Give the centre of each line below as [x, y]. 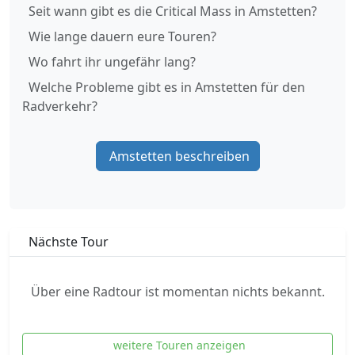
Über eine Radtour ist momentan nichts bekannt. [177, 292]
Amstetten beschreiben [179, 156]
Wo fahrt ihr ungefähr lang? [112, 62]
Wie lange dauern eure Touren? [122, 36]
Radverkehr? [60, 106]
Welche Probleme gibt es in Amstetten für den [167, 87]
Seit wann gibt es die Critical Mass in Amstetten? [173, 11]
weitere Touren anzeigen [179, 345]
